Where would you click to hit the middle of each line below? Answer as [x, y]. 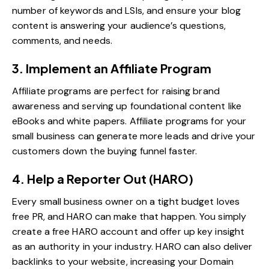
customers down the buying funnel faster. [105, 151]
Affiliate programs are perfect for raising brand [116, 91]
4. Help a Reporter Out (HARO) [103, 178]
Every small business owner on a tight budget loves [126, 201]
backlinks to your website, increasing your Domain [123, 261]
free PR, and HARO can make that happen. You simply [129, 216]
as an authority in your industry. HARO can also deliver [132, 246]
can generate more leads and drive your [165, 136]
